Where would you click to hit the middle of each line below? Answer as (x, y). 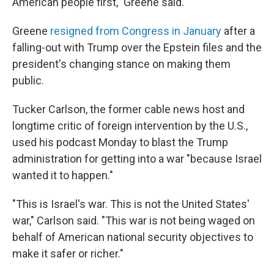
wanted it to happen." (63, 175)
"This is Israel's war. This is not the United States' (131, 204)
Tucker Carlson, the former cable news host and (128, 109)
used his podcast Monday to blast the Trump (120, 142)
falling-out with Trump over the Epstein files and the (137, 47)
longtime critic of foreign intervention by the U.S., (130, 126)
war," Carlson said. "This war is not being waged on (134, 220)
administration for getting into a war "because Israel (137, 159)
